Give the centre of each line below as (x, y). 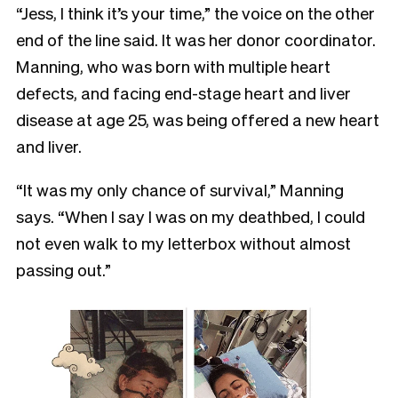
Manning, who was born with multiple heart (173, 65)
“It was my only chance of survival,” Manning (180, 189)
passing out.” (64, 269)
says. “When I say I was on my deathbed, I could (191, 215)
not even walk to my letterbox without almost (183, 242)
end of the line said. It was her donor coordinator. (196, 39)
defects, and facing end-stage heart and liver (183, 92)
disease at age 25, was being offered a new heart (198, 119)
